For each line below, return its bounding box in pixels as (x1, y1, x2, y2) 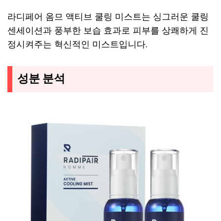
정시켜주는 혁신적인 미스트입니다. (7, 38, 147, 50)
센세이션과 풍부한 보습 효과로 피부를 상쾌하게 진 (7, 25, 209, 36)
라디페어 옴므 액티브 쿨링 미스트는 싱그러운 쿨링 (7, 11, 209, 22)
